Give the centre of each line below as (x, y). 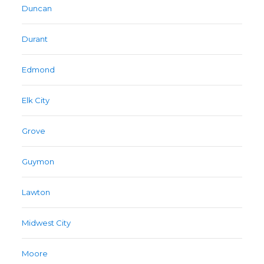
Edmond (39, 70)
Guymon (38, 162)
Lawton (36, 192)
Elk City (36, 100)
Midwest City (47, 223)
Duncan (37, 9)
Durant (35, 39)
